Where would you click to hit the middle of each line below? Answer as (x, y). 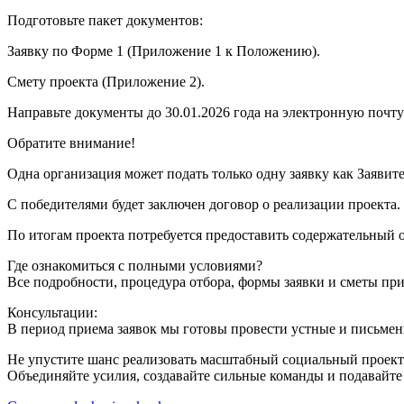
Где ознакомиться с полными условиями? (135, 266)
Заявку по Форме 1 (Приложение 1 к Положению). (164, 51)
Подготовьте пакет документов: (105, 21)
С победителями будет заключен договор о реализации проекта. (204, 205)
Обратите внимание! (71, 143)
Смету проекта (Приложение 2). (106, 82)
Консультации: (52, 313)
